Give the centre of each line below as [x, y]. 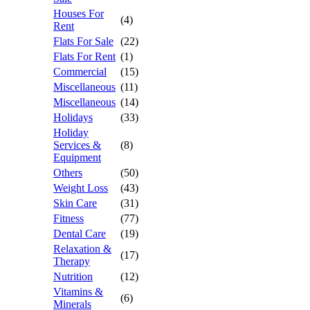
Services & [77, 145]
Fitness [69, 218]
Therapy [72, 261]
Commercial [80, 72]
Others [68, 173]
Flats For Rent [84, 56]
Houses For [79, 13]
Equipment [77, 157]
